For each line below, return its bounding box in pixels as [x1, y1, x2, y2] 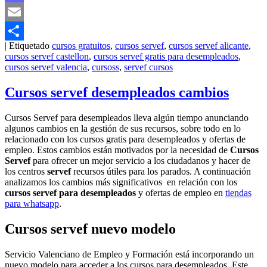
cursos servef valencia [5, 62, 87, 73]
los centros [5, 166, 47, 177]
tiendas [225, 188, 252, 198]
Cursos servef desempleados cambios [5, 85, 229, 101]
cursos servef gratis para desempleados [94, 51, 238, 62]
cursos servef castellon [5, 51, 89, 62]
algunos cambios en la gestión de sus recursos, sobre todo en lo [5, 123, 241, 134]
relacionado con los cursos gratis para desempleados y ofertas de [5, 134, 246, 145]
